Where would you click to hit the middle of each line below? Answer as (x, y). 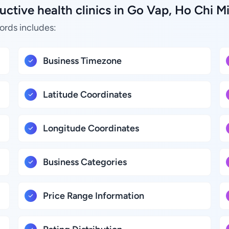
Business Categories (85, 162)
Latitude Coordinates (87, 95)
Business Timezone (83, 61)
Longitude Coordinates (91, 128)
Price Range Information (94, 196)
